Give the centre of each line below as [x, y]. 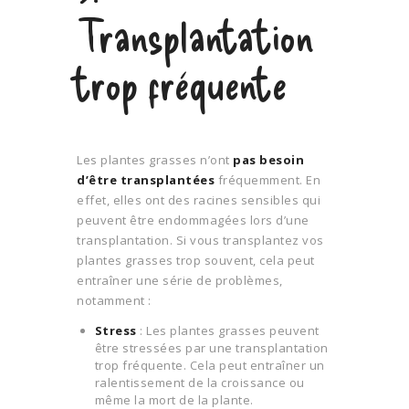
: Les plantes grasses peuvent [228, 331]
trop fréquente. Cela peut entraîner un [210, 366]
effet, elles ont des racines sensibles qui [199, 200]
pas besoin [268, 160]
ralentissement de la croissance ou [199, 383]
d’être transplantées [146, 180]
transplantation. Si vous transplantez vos [200, 241]
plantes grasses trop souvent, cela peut [196, 261]
